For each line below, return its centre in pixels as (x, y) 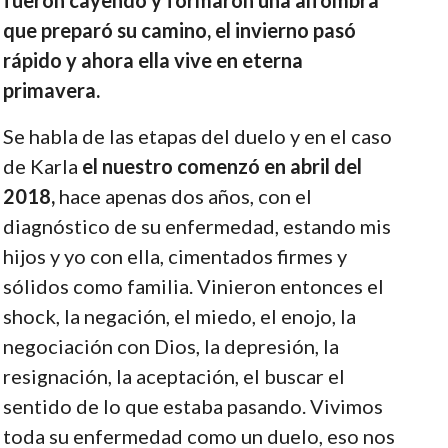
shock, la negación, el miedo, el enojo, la (179, 315)
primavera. (51, 89)
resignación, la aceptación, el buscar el (173, 375)
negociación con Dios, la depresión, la (170, 345)
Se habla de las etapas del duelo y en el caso (197, 135)
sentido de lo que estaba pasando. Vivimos (192, 405)
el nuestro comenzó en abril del (219, 165)
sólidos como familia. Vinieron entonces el (193, 285)
